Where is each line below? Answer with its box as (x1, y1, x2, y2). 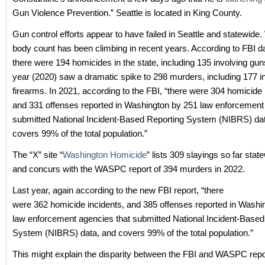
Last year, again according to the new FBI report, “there (12, 185, 224, 195)
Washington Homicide (63, 150, 147, 160)
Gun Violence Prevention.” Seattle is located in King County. (12, 8, 242, 18)
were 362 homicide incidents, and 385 (12, 199, 157, 209)
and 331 (12, 100, 43, 110)
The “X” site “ (12, 150, 63, 160)
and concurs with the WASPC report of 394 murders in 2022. (12, 164, 245, 174)
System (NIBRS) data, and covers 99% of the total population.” (12, 228, 253, 238)
